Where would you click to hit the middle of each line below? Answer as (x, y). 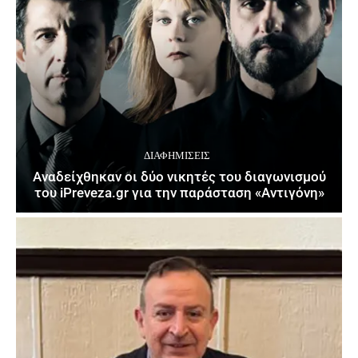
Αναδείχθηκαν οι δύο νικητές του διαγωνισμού (179, 176)
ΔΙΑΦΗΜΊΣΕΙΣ (177, 155)
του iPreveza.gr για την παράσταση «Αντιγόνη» (179, 192)
